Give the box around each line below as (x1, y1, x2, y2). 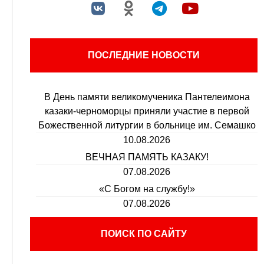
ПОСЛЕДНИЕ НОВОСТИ (88, 49, 200, 60)
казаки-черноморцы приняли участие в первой (44, 105, 249, 116)
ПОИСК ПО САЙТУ (101, 228, 187, 239)
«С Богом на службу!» (98, 183, 195, 194)
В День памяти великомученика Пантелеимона (44, 91, 250, 102)
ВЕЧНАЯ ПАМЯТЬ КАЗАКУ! (85, 151, 209, 162)
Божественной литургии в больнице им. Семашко (38, 120, 256, 130)
